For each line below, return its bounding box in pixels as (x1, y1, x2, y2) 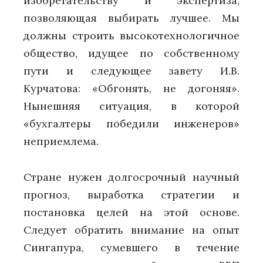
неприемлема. (23, 134, 99, 148)
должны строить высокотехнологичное (23, 29, 240, 42)
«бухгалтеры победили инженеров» (23, 117, 240, 130)
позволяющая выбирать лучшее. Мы (23, 11, 240, 25)
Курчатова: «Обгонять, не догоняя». (23, 82, 240, 95)
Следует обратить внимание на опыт (23, 222, 240, 237)
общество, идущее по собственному (23, 46, 240, 60)
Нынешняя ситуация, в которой (23, 99, 240, 113)
